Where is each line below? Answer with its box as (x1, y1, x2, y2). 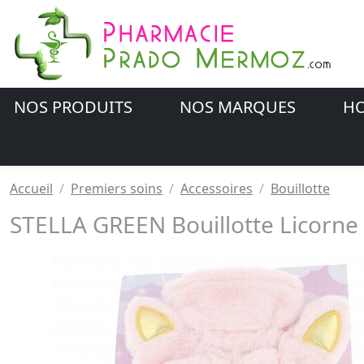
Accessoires (180, 180, 253, 197)
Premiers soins (71, 180, 162, 197)
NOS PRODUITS (14, 96, 136, 118)
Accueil (10, 180, 53, 197)
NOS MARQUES (179, 96, 300, 118)
